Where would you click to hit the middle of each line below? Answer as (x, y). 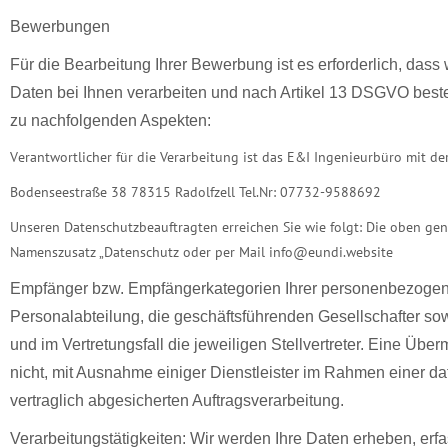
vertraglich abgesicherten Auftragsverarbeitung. (177, 400)
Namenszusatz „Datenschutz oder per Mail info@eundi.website (201, 252)
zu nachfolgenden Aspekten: (110, 120)
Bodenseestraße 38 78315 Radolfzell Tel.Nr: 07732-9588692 (195, 192)
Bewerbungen (60, 26)
